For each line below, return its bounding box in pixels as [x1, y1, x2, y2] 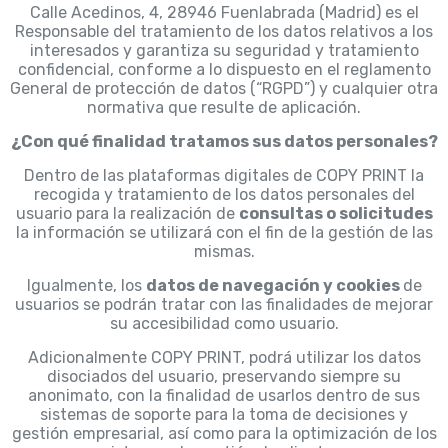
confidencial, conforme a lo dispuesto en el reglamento [17, 60, 431, 80]
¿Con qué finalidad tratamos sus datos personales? [10, 132, 438, 152]
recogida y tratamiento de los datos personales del [33, 185, 415, 205]
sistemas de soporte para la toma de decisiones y [40, 405, 408, 425]
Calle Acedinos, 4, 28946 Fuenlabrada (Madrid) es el [29, 3, 419, 23]
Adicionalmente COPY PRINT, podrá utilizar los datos [27, 348, 421, 368]
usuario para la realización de [15, 204, 239, 224]
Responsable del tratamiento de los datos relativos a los [15, 22, 433, 42]
